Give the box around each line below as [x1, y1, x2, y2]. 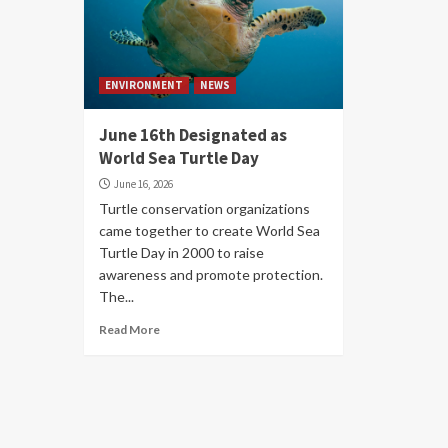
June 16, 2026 [114, 177, 173, 191]
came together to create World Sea [99, 222, 320, 239]
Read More [99, 322, 160, 337]
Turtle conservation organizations [99, 200, 310, 217]
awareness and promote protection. [99, 266, 326, 283]
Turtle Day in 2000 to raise [99, 244, 264, 261]
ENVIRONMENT [105, 78, 183, 92]
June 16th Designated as [99, 124, 287, 146]
